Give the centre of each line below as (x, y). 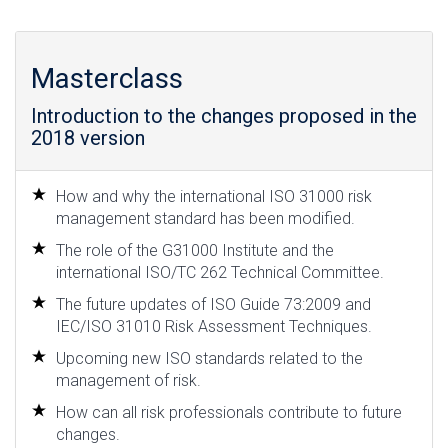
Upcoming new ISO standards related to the (209, 358)
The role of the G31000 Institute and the (195, 250)
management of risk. (128, 380)
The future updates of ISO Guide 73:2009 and (213, 304)
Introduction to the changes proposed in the (224, 116)
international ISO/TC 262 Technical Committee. (220, 272)
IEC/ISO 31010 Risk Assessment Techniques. (214, 326)
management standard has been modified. (205, 218)
